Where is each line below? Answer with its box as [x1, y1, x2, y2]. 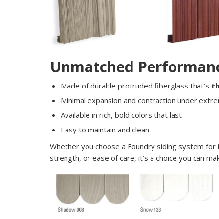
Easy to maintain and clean [61, 124, 149, 134]
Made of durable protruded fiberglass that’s [61, 80, 211, 90]
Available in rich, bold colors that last [61, 109, 182, 120]
